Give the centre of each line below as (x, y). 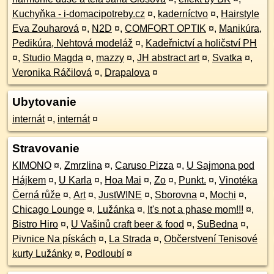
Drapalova (127, 72)
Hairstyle (240, 14)
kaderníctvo (183, 14)
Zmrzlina (83, 165)
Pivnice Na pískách (54, 239)
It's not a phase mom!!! (195, 209)
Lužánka (116, 209)
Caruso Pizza (144, 165)
